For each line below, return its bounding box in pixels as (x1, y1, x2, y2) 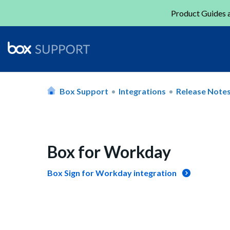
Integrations (119, 86, 166, 96)
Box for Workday (47, 142, 171, 162)
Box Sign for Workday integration (47, 168, 177, 178)
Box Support (60, 86, 108, 96)
